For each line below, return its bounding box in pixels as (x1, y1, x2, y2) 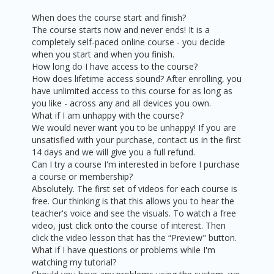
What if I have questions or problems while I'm (32, 244, 216, 256)
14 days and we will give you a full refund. (32, 146, 196, 158)
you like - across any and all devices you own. (32, 97, 212, 109)
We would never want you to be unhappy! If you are (32, 122, 237, 134)
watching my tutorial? (32, 256, 117, 268)
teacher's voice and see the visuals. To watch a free (32, 207, 237, 220)
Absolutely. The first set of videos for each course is (32, 183, 238, 195)
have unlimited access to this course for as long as (32, 85, 233, 97)
